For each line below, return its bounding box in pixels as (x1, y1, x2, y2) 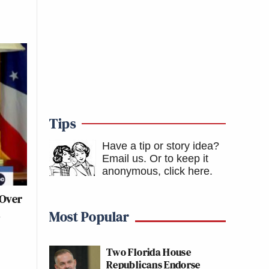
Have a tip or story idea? (102, 140, 219, 152)
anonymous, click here (102, 165, 210, 177)
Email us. (102, 153, 147, 165)
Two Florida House (106, 244, 192, 259)
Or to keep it (150, 153, 208, 165)
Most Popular (49, 207, 129, 226)
